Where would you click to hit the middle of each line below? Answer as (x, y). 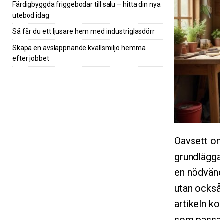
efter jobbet (31, 58)
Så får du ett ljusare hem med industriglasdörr (83, 31)
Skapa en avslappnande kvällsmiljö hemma (79, 47)
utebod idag (31, 15)
